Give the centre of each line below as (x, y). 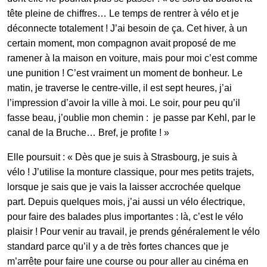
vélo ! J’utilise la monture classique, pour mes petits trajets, (131, 172)
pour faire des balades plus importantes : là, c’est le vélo (125, 216)
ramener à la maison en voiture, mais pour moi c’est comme (132, 58)
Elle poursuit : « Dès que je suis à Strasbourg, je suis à (122, 157)
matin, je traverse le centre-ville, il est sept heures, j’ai (119, 88)
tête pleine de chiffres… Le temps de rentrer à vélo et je (123, 13)
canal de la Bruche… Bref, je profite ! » (88, 132)
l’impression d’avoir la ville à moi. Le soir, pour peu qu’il (124, 103)
